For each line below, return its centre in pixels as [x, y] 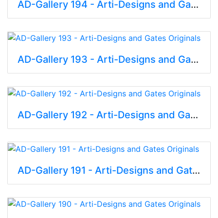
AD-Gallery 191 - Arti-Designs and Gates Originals [196, 170]
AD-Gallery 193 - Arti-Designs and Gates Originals [195, 60]
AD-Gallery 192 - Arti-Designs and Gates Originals [194, 115]
